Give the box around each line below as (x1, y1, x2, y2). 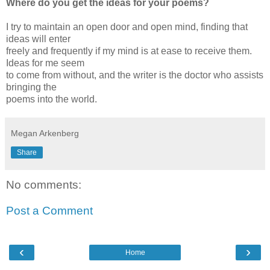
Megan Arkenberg (11, 128, 79, 138)
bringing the (6, 81, 57, 92)
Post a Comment (6, 204, 93, 218)
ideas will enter (6, 33, 71, 44)
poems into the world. (6, 93, 97, 104)
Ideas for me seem (6, 57, 84, 68)
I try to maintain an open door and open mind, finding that (6, 21, 248, 32)
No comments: (6, 178, 81, 191)
